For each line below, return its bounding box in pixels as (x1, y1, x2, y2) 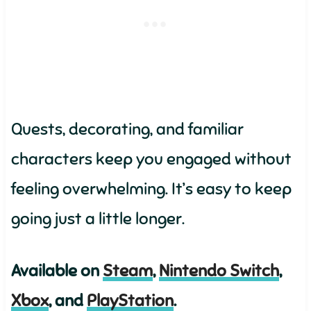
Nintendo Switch (158, 260, 279, 281)
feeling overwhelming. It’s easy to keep (10, 178, 292, 199)
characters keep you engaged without (10, 149, 292, 169)
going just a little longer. (10, 208, 185, 229)
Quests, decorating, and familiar (10, 119, 244, 140)
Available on (10, 260, 103, 281)
